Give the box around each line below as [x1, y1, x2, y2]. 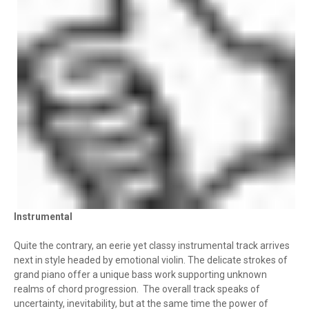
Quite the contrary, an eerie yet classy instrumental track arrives [14, 240, 290, 252]
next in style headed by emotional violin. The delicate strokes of [14, 255, 288, 266]
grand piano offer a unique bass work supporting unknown [14, 269, 267, 281]
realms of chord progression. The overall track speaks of [14, 283, 260, 295]
